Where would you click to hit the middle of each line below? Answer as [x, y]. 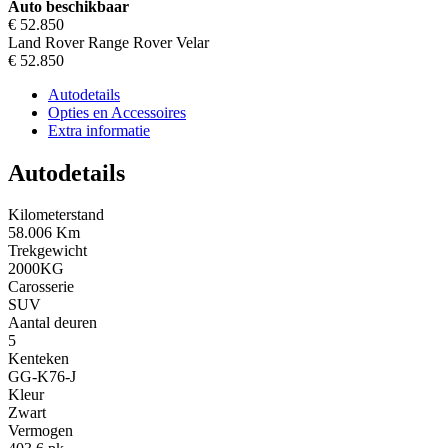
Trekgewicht [47, 251]
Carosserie [41, 287]
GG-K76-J [42, 377]
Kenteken [38, 359]
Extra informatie [99, 130]
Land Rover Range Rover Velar [108, 42]
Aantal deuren [52, 323]
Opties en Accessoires [117, 112]
